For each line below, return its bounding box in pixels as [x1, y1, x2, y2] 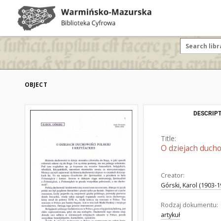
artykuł [161, 211, 180, 219]
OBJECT [25, 80, 47, 89]
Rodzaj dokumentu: [161, 201, 218, 209]
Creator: [161, 171, 184, 180]
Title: [161, 134, 176, 143]
